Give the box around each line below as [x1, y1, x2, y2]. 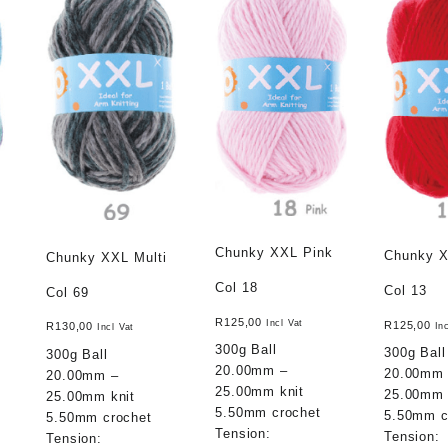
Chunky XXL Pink [215, 245, 334, 261]
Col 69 [46, 284, 90, 300]
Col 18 [215, 280, 259, 296]
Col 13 [384, 283, 428, 299]
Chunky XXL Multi [46, 249, 168, 265]
